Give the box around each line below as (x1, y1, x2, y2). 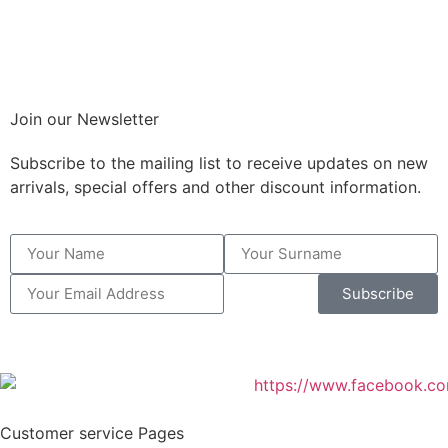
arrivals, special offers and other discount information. (10, 177, 421, 198)
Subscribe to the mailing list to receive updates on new (10, 153, 428, 174)
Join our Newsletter (10, 109, 159, 130)
